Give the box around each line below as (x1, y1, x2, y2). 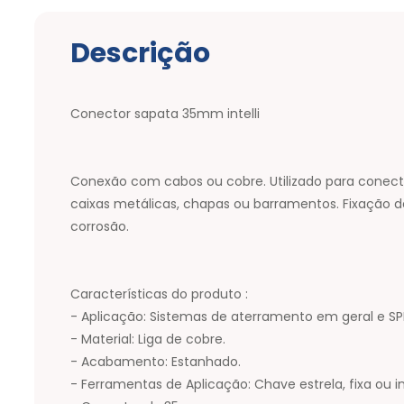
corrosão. (70, 216, 129, 235)
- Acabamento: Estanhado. (70, 352, 241, 371)
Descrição (70, 33, 210, 72)
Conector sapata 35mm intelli (70, 104, 260, 123)
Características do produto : (70, 284, 248, 303)
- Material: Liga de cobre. (70, 329, 225, 348)
